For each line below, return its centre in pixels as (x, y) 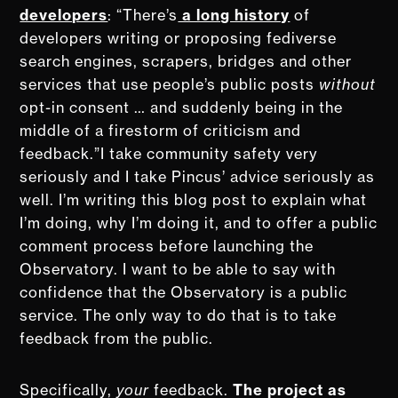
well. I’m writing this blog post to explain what (194, 199)
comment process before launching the (167, 246)
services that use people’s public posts (170, 84)
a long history (234, 15)
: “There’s (143, 15)
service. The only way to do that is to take (179, 315)
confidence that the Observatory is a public (184, 292)
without (348, 84)
